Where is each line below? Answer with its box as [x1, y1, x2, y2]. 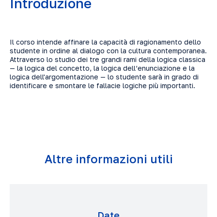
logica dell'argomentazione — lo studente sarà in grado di [10, 73, 199, 81]
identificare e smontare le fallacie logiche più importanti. [10, 81, 195, 90]
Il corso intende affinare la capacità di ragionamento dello [10, 38, 201, 46]
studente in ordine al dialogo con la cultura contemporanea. [10, 46, 207, 55]
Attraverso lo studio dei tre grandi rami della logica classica [10, 55, 205, 63]
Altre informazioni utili [44, 152, 173, 166]
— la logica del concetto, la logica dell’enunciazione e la [10, 64, 195, 72]
